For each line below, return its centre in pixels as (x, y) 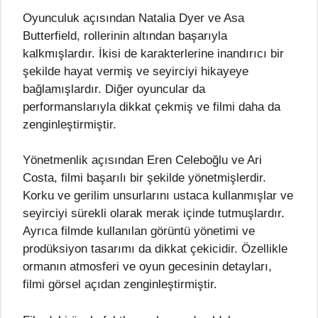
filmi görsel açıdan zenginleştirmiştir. (120, 285)
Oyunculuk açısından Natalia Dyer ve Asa (133, 18)
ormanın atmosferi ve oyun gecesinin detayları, (147, 267)
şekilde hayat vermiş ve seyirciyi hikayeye (136, 71)
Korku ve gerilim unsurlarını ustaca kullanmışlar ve (158, 196)
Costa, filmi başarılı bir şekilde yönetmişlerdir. (144, 178)
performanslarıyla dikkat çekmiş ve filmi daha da (152, 106)
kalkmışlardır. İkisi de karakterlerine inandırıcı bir (153, 53)
